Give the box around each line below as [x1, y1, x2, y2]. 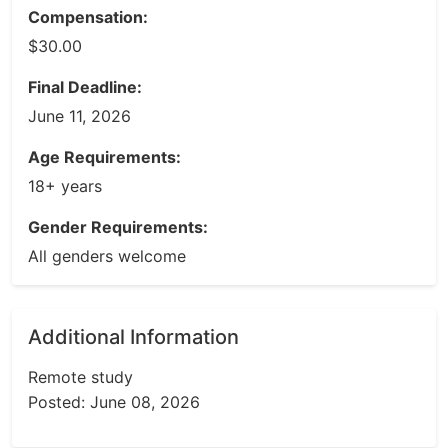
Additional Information [28, 325, 239, 349]
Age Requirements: [28, 147, 181, 167]
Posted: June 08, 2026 [28, 392, 200, 412]
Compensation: [28, 7, 148, 27]
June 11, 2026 [28, 106, 131, 126]
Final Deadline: [28, 77, 142, 97]
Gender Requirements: [28, 217, 208, 237]
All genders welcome [28, 246, 186, 266]
